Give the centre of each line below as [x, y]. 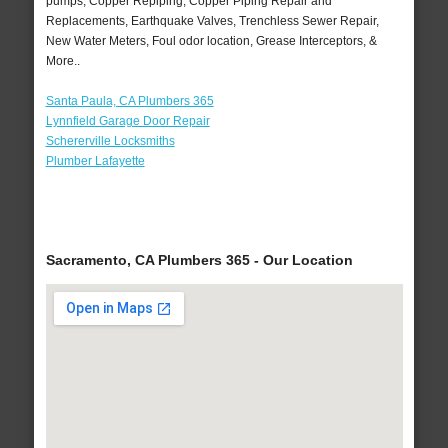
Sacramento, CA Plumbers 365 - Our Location [199, 260]
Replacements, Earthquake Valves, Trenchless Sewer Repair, [212, 21]
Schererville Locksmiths [110, 141]
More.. [62, 61]
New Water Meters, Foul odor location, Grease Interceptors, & [211, 41]
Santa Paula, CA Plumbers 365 [129, 101]
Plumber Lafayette [95, 161]
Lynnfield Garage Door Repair [127, 121]
